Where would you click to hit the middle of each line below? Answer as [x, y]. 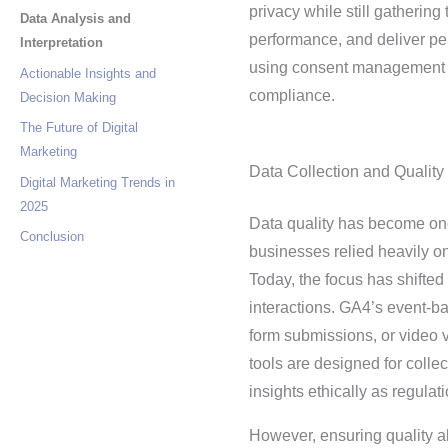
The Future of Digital [79, 127]
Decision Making [68, 97]
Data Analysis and [75, 18]
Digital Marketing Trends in [97, 182]
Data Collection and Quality [346, 171]
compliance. [291, 95]
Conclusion [52, 236]
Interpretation [61, 42]
